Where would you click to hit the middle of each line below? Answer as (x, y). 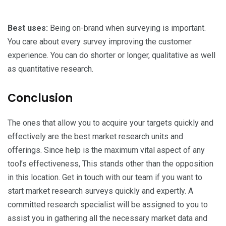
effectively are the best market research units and (95, 136)
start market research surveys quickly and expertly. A (100, 191)
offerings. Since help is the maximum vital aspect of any (106, 150)
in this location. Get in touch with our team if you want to (105, 177)
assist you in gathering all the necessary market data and (107, 218)
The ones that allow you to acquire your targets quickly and (110, 123)
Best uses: (29, 28)
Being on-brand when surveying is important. (128, 28)
